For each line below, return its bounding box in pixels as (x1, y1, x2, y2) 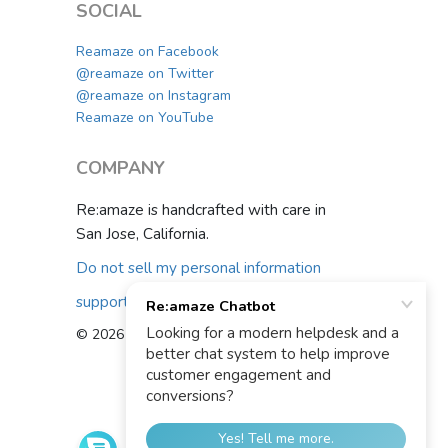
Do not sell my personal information (76, 257, 321, 279)
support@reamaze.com (76, 291, 235, 313)
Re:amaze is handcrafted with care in (76, 199, 326, 221)
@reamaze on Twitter (76, 64, 214, 84)
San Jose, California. (76, 223, 209, 245)
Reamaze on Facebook (76, 42, 219, 62)
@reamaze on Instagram (76, 86, 231, 106)
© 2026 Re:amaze (76, 325, 189, 345)
